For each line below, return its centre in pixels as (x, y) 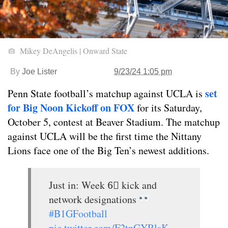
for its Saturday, (168, 108)
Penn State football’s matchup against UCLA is (106, 94)
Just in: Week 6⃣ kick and (103, 185)
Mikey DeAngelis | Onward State (73, 51)
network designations (94, 199)
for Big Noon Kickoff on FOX (71, 108)
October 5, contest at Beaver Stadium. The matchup (114, 122)
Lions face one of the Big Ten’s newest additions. (108, 151)
